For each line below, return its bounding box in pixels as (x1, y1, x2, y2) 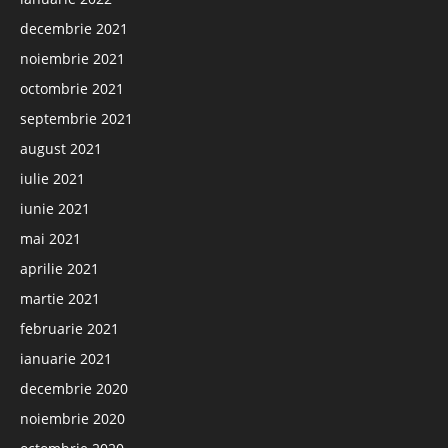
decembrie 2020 (20, 378, 128, 398)
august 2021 (20, 138, 102, 158)
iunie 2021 (20, 198, 90, 218)
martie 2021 (20, 288, 100, 308)
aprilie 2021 (20, 258, 99, 278)
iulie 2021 (20, 168, 85, 188)
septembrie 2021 (20, 108, 133, 128)
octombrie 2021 (20, 78, 124, 98)
